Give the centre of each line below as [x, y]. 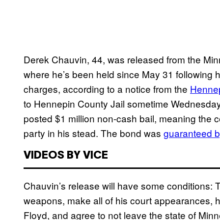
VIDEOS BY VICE [66, 156]
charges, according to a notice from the [107, 89]
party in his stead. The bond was [94, 133]
